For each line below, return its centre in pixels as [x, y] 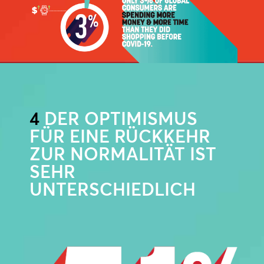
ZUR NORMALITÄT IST [123, 154]
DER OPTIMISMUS [118, 118]
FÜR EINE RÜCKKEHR [120, 136]
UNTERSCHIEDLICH [113, 189]
